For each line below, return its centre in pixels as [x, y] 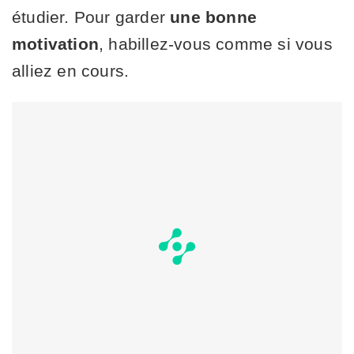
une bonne [214, 17]
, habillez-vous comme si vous [216, 44]
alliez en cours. [71, 71]
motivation [55, 44]
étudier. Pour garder [91, 17]
